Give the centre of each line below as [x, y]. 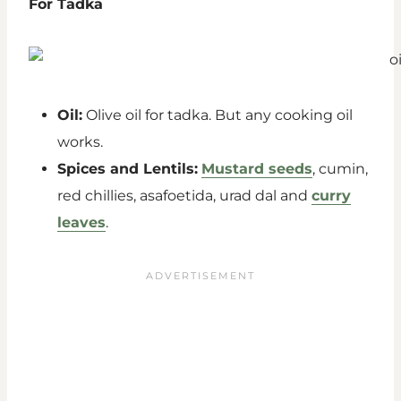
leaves [81, 223]
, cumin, [340, 169]
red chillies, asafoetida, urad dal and [184, 196]
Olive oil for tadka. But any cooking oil [218, 115]
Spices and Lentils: [128, 169]
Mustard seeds [257, 169]
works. [80, 142]
